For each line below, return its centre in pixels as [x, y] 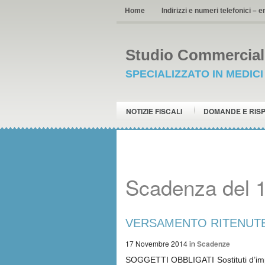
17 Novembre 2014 [156, 243]
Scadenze [214, 244]
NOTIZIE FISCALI [154, 111]
